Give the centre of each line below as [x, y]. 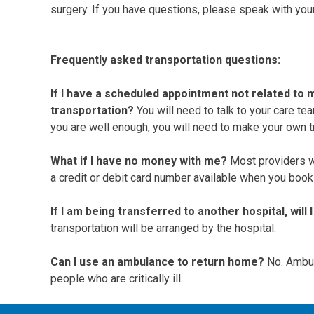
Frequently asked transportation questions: [165, 60]
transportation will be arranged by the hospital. [163, 228]
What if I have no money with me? [140, 161]
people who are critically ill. [117, 279]
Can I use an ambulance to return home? [159, 262]
